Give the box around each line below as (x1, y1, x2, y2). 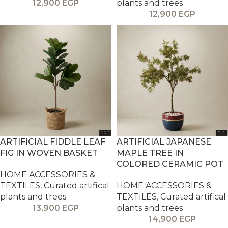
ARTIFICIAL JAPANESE (117, 137, 211, 147)
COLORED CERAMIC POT (117, 159, 223, 169)
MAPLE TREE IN (117, 148, 184, 158)
